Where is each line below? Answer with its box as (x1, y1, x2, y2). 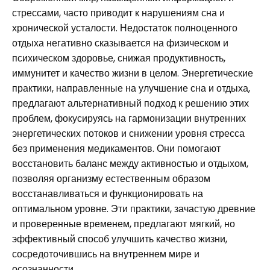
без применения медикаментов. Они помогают (12, 142, 221, 155)
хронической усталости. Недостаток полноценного (12, 21, 237, 35)
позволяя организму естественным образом (12, 172, 210, 186)
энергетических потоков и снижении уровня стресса (12, 127, 245, 140)
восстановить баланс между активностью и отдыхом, (12, 157, 248, 171)
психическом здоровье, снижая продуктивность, (12, 51, 225, 65)
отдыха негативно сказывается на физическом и (12, 36, 228, 50)
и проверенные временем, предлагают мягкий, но (12, 217, 235, 231)
